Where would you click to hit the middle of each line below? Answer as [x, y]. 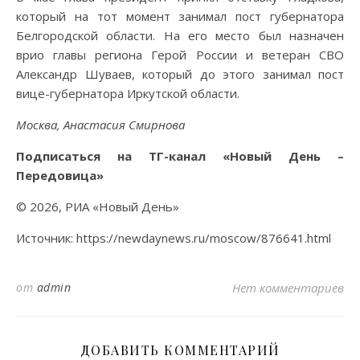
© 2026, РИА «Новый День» [98, 206]
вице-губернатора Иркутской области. [128, 93]
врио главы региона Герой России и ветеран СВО [180, 54]
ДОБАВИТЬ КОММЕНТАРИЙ [180, 350]
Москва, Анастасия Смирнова [100, 124]
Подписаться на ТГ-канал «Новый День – [180, 155]
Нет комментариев [288, 287]
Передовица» [60, 175]
